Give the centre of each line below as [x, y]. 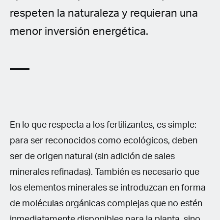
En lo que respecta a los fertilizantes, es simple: [103, 125]
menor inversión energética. [80, 31]
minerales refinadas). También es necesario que [105, 172]
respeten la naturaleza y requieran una [104, 13]
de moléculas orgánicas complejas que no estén [106, 204]
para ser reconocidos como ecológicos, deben [104, 141]
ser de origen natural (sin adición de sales [92, 156]
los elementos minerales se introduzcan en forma [108, 188]
